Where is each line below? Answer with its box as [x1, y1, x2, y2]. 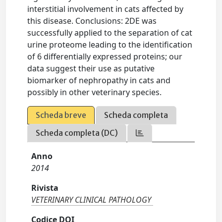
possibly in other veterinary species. [27, 87, 162, 98]
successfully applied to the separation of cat [27, 27, 193, 38]
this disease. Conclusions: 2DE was [27, 15, 157, 26]
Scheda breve [36, 110, 87, 120]
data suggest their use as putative [27, 63, 155, 74]
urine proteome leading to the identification [27, 39, 193, 50]
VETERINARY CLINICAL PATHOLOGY [31, 194, 152, 205]
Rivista [31, 182, 59, 193]
